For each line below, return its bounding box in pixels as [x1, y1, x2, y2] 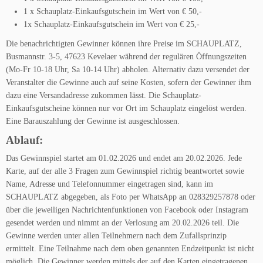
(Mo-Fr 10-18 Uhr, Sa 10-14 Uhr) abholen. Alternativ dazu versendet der [6, 65, 249, 74]
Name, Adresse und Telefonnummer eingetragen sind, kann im [6, 180, 213, 188]
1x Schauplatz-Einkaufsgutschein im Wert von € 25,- [23, 20, 200, 29]
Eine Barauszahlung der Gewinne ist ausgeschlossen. [6, 117, 180, 126]
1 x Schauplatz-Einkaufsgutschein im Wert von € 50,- [23, 7, 202, 16]
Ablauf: [6, 134, 43, 146]
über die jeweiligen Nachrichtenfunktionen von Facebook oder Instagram [6, 205, 248, 214]
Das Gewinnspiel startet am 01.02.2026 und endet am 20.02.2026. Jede [6, 154, 242, 163]
